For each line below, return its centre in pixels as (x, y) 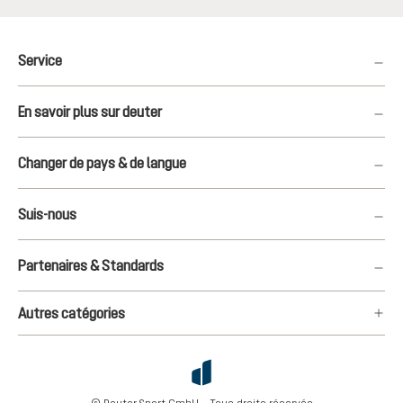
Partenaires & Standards (91, 265)
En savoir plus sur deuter (90, 112)
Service (40, 60)
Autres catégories (72, 313)
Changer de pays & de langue (102, 163)
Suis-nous (47, 214)
